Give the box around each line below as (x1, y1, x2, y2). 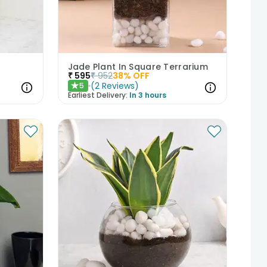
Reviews (101, 79, 135, 92)
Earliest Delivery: (67, 89, 128, 100)
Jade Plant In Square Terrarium (67, 60, 208, 73)
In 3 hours (129, 89, 166, 100)
